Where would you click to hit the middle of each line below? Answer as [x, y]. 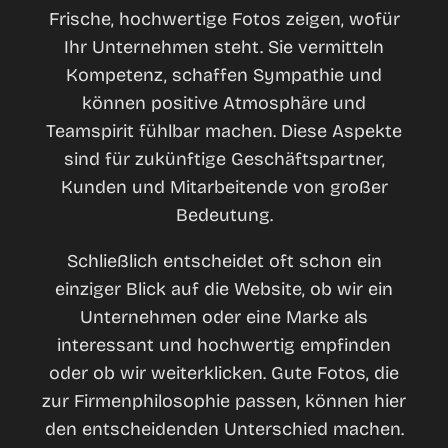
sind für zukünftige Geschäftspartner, [224, 159]
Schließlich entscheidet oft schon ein [224, 261]
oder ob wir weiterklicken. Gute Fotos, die [224, 373]
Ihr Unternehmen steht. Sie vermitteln [224, 47]
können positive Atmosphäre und [224, 103]
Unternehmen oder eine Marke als [224, 317]
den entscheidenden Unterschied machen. [224, 429]
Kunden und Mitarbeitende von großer [224, 187]
